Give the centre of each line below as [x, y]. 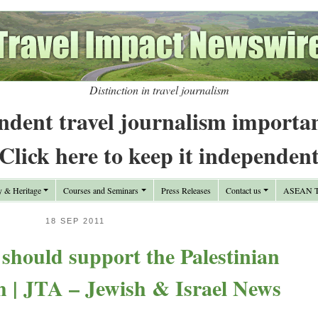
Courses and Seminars [101, 190]
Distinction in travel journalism [159, 90]
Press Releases [186, 190]
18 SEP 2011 [75, 221]
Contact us [243, 190]
